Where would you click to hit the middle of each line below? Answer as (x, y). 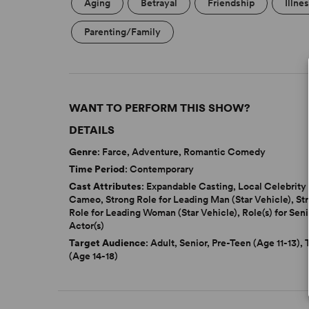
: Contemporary (160, 169)
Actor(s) (87, 226)
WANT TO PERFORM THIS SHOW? (160, 108)
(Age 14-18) (94, 256)
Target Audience (108, 243)
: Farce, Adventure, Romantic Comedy (182, 152)
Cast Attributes (106, 187)
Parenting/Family (123, 32)
